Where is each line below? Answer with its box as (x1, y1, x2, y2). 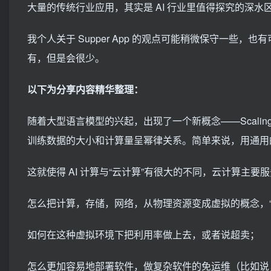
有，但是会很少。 (27, 51, 105, 65)
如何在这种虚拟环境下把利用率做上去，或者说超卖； (27, 227, 260, 241)
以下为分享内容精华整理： (27, 82, 143, 96)
